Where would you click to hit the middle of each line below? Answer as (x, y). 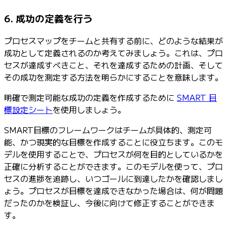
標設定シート (28, 109)
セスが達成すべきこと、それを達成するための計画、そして (113, 65)
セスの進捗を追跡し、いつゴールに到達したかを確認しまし (113, 178)
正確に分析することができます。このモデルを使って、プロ (113, 166)
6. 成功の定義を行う (48, 18)
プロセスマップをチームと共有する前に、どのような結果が (113, 40)
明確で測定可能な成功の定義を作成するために (90, 97)
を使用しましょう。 (89, 109)
